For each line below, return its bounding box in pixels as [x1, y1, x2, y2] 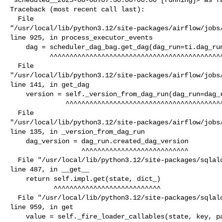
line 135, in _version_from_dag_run [10, 127, 145, 136]
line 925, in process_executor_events [10, 33, 153, 42]
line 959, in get [10, 203, 73, 211]
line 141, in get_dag [10, 80, 89, 89]
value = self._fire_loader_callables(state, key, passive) [10, 212, 26, 221]
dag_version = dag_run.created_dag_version [10, 137, 26, 145]
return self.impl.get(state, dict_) [10, 174, 26, 183]
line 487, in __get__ [10, 165, 89, 173]
